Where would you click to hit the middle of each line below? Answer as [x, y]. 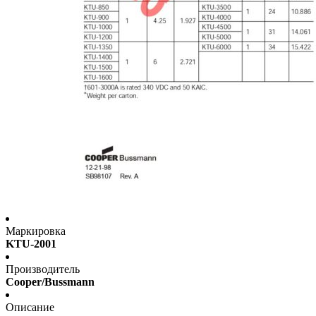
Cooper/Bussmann [50, 282]
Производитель [43, 269]
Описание [30, 308]
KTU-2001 [31, 244]
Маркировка [36, 231]
